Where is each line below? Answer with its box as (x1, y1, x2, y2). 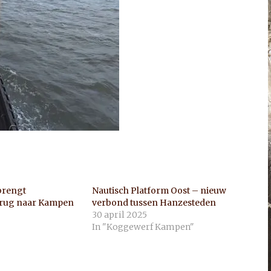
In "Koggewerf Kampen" (92, 221, 195, 232)
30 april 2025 (92, 209, 148, 220)
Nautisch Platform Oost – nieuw (92, 185, 227, 196)
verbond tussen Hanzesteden (92, 197, 217, 208)
